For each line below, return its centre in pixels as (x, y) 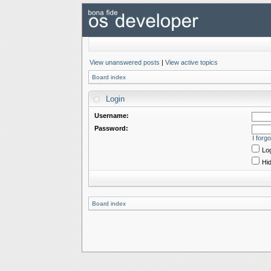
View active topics (191, 62)
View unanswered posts (124, 62)
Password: (111, 128)
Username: (111, 116)
